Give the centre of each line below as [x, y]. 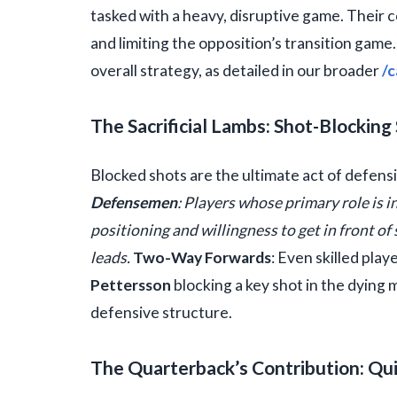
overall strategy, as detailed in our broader [236, 71]
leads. [112, 258]
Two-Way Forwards [202, 258]
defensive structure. [161, 313]
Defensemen [134, 203]
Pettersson [131, 285]
